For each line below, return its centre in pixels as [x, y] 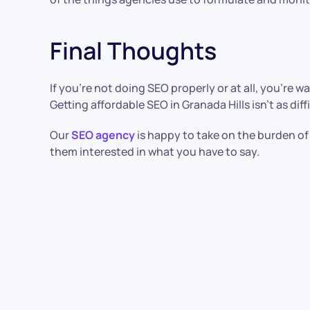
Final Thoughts [133, 50]
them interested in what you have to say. [155, 151]
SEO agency [103, 135]
